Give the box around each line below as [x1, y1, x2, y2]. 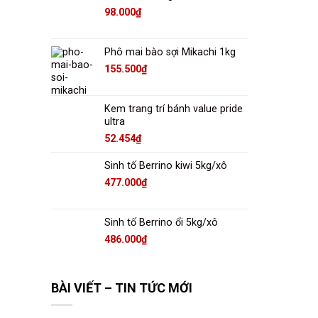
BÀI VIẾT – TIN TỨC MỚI [51, 280, 192, 295]
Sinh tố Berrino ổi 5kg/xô [104, 216, 218, 229]
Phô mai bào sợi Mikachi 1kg [104, 46, 236, 59]
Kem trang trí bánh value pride [104, 103, 243, 116]
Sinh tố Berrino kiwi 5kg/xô [104, 160, 227, 172]
